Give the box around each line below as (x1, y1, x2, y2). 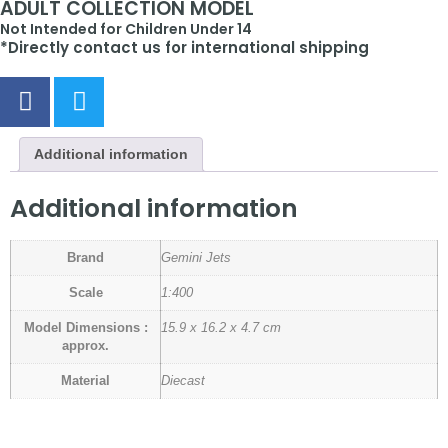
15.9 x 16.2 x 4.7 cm (161, 321, 281, 336)
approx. (62, 339, 109, 354)
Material (61, 374, 110, 389)
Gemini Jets (161, 251, 231, 266)
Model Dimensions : (23, 321, 148, 336)
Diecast (161, 374, 205, 389)
